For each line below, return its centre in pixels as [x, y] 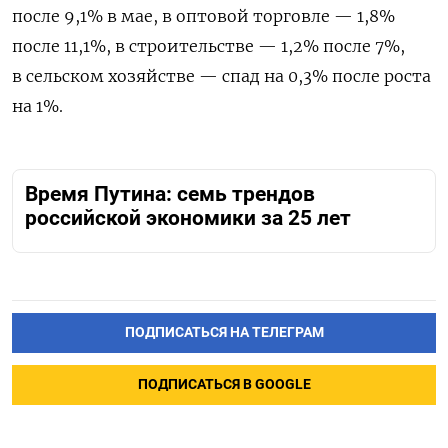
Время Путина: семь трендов [170, 193]
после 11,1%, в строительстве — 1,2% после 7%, [208, 45]
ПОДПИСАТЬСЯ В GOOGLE [224, 385]
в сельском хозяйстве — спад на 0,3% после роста [221, 75]
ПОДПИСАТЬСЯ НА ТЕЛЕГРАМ [224, 333]
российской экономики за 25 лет [188, 217]
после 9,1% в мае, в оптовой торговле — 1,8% [203, 15]
